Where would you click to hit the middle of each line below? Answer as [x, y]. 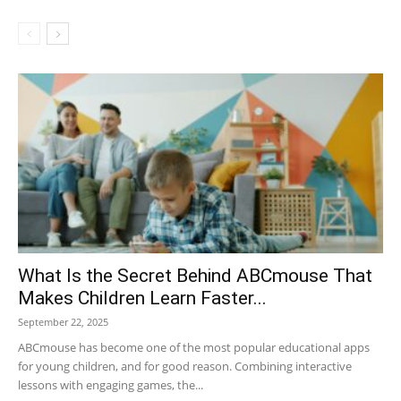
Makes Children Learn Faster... [142, 298]
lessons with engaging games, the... [111, 384]
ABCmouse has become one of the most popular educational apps [194, 347]
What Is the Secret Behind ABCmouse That [195, 275]
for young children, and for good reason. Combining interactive [185, 366]
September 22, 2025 [63, 321]
